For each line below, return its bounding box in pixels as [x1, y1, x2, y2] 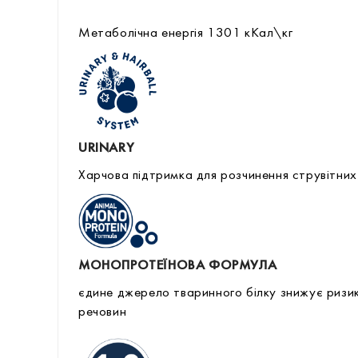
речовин [78, 305, 127, 319]
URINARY [78, 142, 134, 156]
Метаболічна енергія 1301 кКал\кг [78, 27, 293, 41]
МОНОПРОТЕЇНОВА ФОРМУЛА [78, 259, 277, 272]
